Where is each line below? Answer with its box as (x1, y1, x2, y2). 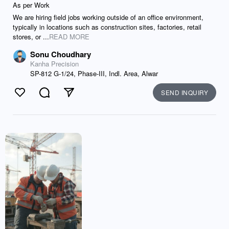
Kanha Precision (30, 59, 79, 68)
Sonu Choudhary (30, 49, 91, 60)
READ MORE (49, 32, 89, 41)
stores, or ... (13, 32, 49, 41)
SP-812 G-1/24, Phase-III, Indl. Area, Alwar (30, 68, 158, 78)
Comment (44, 92, 79, 104)
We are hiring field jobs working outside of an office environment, (13, 12, 203, 22)
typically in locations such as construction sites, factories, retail (13, 22, 201, 32)
